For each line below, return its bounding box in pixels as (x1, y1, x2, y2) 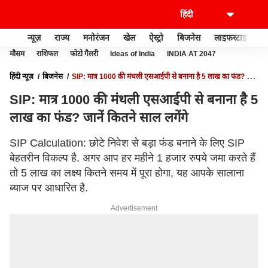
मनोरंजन (83, 32, 109, 42)
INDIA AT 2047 (167, 50, 216, 58)
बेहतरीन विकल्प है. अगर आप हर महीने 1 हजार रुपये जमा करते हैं (10, 152, 255, 164)
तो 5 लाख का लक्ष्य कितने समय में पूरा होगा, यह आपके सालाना (10, 167, 244, 179)
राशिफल (36, 50, 58, 58)
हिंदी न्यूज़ (10, 72, 33, 81)
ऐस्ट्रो (149, 32, 163, 42)
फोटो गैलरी (70, 50, 98, 58)
